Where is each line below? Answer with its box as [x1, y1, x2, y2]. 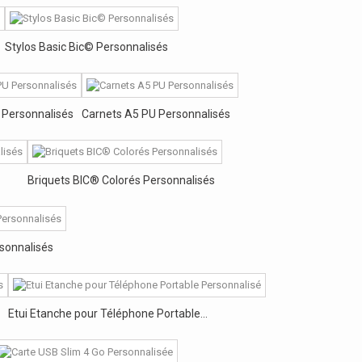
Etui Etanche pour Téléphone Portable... [8, 307, 208, 321]
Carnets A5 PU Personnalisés [82, 107, 230, 120]
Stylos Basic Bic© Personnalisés [5, 40, 168, 54]
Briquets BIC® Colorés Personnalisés [27, 174, 215, 187]
